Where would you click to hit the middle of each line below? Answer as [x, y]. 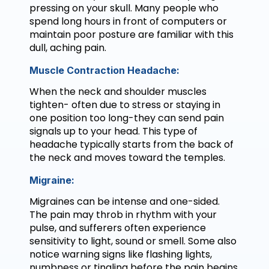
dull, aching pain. [68, 48]
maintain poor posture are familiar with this [131, 35]
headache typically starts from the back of [131, 145]
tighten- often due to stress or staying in [125, 105]
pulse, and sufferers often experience [118, 228]
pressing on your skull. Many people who [124, 8]
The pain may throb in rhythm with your [123, 215]
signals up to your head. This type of [113, 131]
